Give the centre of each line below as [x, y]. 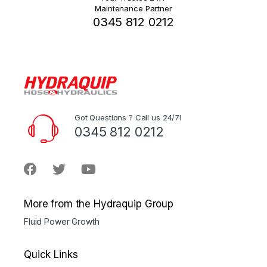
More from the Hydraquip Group [99, 204]
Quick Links [51, 254]
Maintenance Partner [133, 9]
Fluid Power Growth [62, 221]
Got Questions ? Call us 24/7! [128, 118]
